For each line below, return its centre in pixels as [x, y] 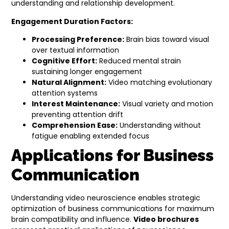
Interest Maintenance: [76, 104]
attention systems [65, 93]
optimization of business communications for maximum [113, 209]
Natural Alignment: [69, 83]
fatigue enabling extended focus [91, 136]
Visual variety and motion [167, 104]
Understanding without [159, 125]
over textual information [76, 50]
